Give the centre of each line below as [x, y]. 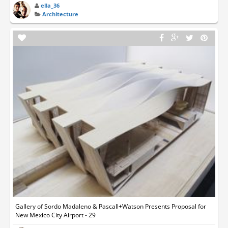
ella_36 [50, 6]
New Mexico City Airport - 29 [55, 215]
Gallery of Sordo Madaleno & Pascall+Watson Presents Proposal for [111, 207]
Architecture [61, 14]
